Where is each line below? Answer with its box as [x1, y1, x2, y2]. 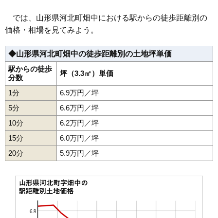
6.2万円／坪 [60, 119, 99, 127]
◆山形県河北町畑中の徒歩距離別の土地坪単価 [8, 50, 172, 58]
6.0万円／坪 [60, 134, 99, 143]
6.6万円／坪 [60, 104, 99, 112]
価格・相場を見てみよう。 [5, 26, 98, 35]
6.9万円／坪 [60, 89, 99, 97]
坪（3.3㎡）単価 [60, 69, 113, 78]
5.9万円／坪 [60, 149, 99, 158]
